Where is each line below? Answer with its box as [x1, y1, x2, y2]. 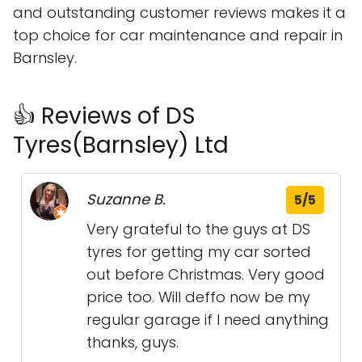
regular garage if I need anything [86, 309, 329, 330]
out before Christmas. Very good [86, 264, 325, 284]
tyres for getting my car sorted [86, 242, 311, 262]
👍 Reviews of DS [13, 100, 196, 132]
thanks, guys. [86, 332, 179, 352]
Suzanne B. [86, 189, 166, 209]
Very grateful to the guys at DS [86, 219, 310, 239]
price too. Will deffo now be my [86, 287, 310, 307]
